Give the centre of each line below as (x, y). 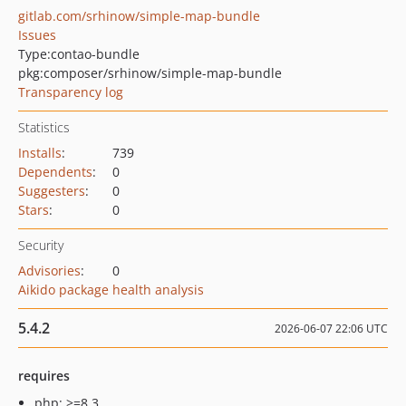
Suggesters (52, 191)
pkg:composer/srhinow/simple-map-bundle (150, 73)
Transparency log (71, 92)
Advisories (49, 271)
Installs (40, 153)
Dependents (55, 172)
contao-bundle (95, 54)
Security (41, 245)
